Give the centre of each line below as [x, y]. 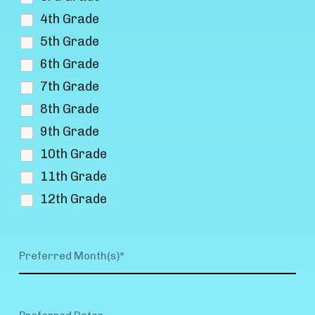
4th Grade [70, 19]
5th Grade [70, 41]
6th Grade [70, 64]
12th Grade [74, 199]
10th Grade [74, 154]
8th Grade [70, 109]
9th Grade [70, 131]
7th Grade [70, 86]
